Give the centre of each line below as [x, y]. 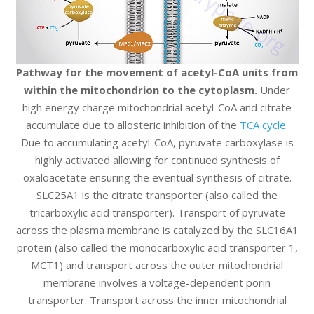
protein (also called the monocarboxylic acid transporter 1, [157, 248]
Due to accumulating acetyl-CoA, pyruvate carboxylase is [157, 143]
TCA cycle [263, 125]
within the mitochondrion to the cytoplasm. [141, 90]
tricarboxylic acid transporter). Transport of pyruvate [157, 213]
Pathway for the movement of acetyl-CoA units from [157, 73]
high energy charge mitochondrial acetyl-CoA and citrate [157, 108]
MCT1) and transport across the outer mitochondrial [157, 265]
